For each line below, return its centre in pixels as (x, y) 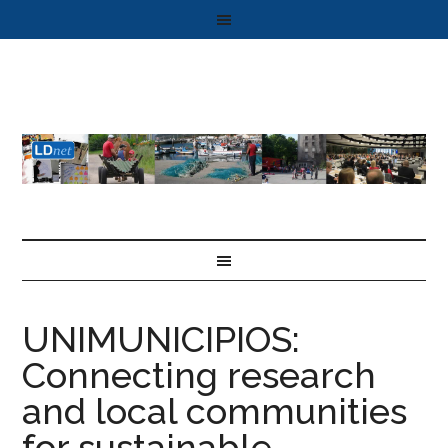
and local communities (215, 411)
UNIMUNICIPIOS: (161, 339)
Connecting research (199, 375)
